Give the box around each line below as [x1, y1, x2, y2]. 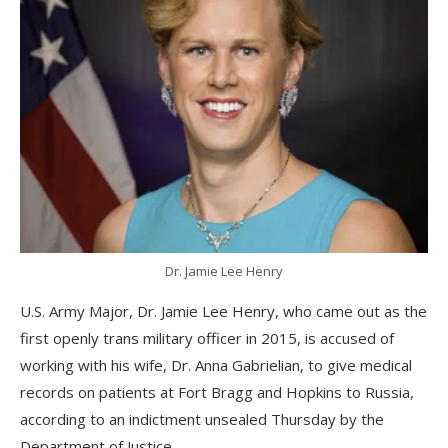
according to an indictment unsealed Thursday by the [20, 408, 384, 429]
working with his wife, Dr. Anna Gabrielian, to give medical [20, 354, 412, 375]
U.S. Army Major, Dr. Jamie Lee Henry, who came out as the [20, 300, 427, 321]
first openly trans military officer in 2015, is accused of [20, 327, 394, 348]
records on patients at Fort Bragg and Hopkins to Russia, [20, 381, 414, 402]
